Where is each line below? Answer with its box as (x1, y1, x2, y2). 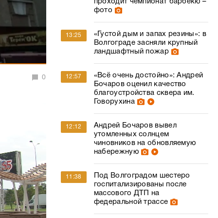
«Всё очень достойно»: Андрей (93, 72, 203, 79)
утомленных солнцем (93, 131, 169, 138)
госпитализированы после (93, 181, 187, 188)
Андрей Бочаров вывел (93, 122, 177, 129)
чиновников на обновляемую (93, 140, 196, 146)
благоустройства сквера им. (93, 90, 195, 96)
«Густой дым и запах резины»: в (93, 31, 206, 37)
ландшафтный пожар (93, 48, 169, 55)
